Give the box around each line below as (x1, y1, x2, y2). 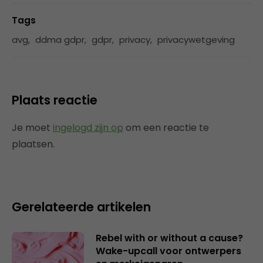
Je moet (12, 120, 53, 134)
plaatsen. (12, 137, 55, 151)
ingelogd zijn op (53, 120, 123, 134)
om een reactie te (123, 120, 209, 134)
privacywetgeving (157, 33, 235, 46)
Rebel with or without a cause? (95, 231, 243, 245)
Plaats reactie (12, 91, 97, 109)
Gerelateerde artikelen (12, 198, 151, 215)
